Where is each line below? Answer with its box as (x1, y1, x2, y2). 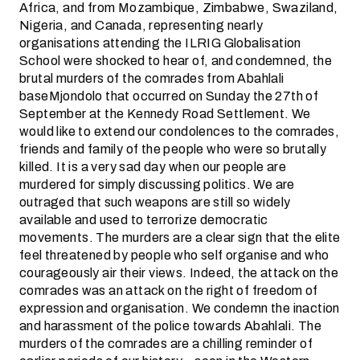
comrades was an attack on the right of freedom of (19, 280, 318, 301)
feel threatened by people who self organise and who (19, 245, 329, 265)
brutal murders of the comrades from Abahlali (19, 68, 284, 88)
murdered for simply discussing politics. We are (19, 174, 295, 194)
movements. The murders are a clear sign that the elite (19, 227, 341, 247)
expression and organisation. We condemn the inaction (19, 298, 340, 318)
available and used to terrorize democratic (19, 210, 268, 230)
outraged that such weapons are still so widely (19, 192, 291, 212)
